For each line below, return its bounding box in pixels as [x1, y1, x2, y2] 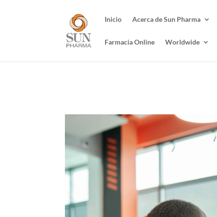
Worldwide [165, 38, 200, 46]
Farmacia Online [105, 38, 155, 46]
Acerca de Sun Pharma [132, 15, 201, 23]
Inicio [105, 15, 122, 23]
